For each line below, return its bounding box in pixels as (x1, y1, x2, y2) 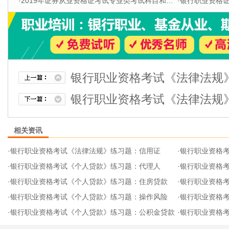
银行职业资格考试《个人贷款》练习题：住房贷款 (10, 177, 168, 186)
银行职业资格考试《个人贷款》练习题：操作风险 (10, 193, 168, 201)
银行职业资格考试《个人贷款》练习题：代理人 (10, 162, 161, 170)
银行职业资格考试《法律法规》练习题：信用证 (10, 147, 161, 155)
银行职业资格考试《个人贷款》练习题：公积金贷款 (10, 208, 175, 216)
